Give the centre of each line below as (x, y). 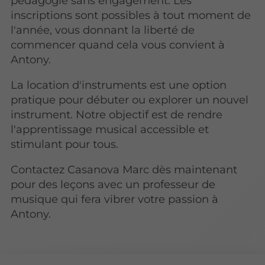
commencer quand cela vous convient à (118, 44)
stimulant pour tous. (65, 144)
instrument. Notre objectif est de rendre (117, 114)
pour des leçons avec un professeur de (113, 185)
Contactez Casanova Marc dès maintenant (124, 170)
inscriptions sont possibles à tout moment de (131, 15)
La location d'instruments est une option (119, 85)
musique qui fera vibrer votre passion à (115, 199)
